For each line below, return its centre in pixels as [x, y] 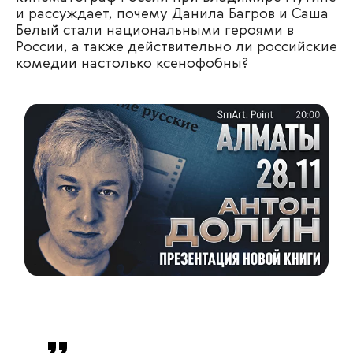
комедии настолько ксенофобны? [132, 64]
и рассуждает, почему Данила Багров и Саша [172, 14]
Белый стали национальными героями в [155, 31]
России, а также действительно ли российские [176, 47]
